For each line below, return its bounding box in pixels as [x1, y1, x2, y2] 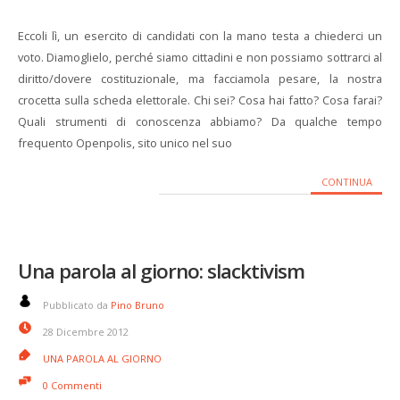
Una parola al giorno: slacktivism [18, 257, 304, 285]
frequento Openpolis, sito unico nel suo [18, 135, 232, 151]
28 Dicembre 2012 [43, 325, 129, 338]
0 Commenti [43, 379, 102, 392]
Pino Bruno [111, 298, 164, 312]
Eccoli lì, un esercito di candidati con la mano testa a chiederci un [18, 28, 382, 44]
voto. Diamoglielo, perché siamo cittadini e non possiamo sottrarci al [18, 49, 382, 65]
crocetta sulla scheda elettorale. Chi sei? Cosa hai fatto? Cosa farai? [18, 92, 382, 108]
